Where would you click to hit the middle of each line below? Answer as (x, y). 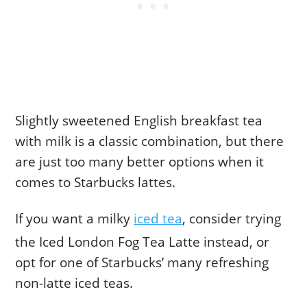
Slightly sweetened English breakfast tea (139, 120)
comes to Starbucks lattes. (96, 182)
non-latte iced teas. (74, 283)
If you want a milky (75, 218)
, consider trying (232, 218)
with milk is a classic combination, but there (150, 141)
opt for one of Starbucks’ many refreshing (142, 262)
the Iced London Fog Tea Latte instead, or (143, 242)
